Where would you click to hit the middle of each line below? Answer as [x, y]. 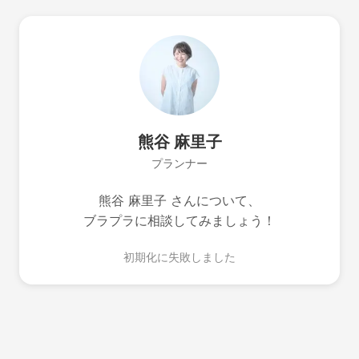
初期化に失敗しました [179, 257]
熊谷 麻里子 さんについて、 [179, 200]
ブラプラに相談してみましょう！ [179, 220]
